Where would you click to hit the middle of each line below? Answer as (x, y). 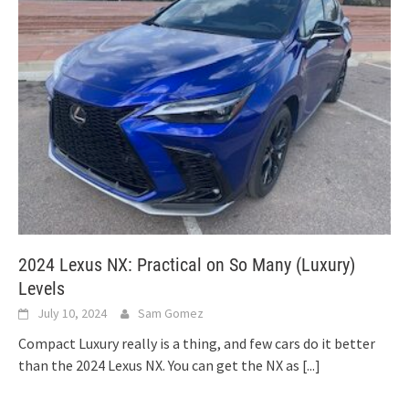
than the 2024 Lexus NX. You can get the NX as (160, 366)
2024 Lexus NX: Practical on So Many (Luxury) (187, 265)
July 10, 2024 (72, 314)
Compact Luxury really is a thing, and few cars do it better (197, 344)
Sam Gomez (171, 314)
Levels (42, 289)
